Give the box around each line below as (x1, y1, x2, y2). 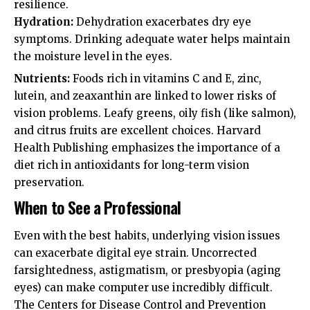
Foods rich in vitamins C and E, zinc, (70, 72, 262, 86)
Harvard (217, 124, 261, 138)
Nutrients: (14, 72, 70, 86)
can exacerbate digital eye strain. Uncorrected (14, 246, 257, 260)
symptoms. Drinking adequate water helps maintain (14, 32, 290, 46)
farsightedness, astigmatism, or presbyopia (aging (14, 264, 281, 277)
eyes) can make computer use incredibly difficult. (14, 281, 273, 295)
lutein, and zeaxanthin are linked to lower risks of (14, 89, 276, 103)
